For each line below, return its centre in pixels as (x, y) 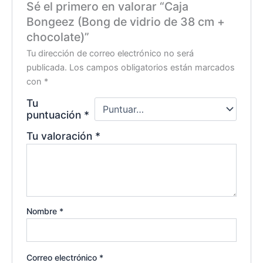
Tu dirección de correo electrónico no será (110, 54)
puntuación (55, 115)
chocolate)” (58, 37)
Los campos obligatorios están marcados (152, 68)
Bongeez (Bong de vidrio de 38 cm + (126, 22)
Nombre (43, 211)
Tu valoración (61, 136)
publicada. (47, 68)
